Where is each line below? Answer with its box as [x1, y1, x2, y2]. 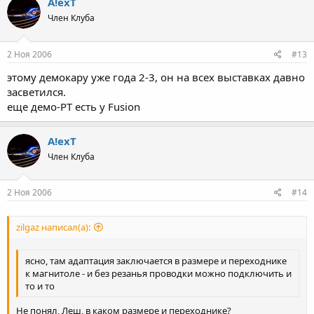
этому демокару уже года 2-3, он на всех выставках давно [7, 69, 305, 84]
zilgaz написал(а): [16, 221, 90, 234]
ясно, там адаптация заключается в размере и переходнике [25, 254, 287, 268]
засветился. [7, 84, 66, 99]
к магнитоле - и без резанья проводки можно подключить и [25, 267, 292, 280]
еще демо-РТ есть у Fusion [7, 99, 140, 114]
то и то [25, 280, 55, 293]
